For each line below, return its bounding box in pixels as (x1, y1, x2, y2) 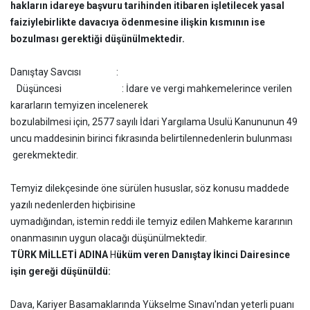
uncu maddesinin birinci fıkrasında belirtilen (10, 133, 198, 144)
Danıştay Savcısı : (10, 66, 118, 77)
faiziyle (10, 17, 44, 28)
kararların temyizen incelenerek (10, 100, 148, 111)
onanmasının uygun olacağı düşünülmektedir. (10, 232, 207, 244)
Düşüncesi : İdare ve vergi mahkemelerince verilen (10, 83, 292, 94)
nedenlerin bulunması (198, 133, 292, 144)
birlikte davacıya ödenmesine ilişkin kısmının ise (44, 17, 265, 28)
